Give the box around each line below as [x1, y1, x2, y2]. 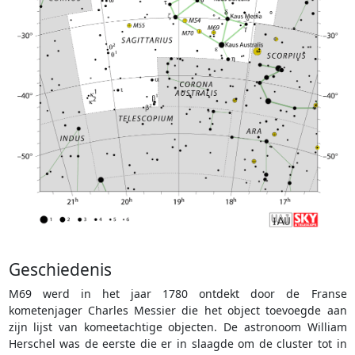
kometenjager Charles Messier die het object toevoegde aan [8, 302, 347, 318]
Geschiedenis [8, 258, 112, 281]
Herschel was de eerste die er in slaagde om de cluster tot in [8, 335, 347, 351]
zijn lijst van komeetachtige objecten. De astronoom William [8, 319, 347, 334]
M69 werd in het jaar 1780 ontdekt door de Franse [8, 285, 347, 301]
